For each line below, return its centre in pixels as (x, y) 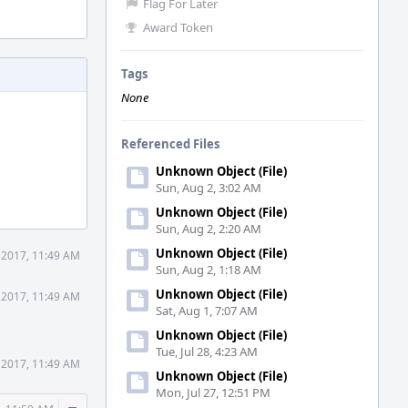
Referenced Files (170, 144)
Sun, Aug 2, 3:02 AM (209, 188)
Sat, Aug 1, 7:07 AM (207, 311)
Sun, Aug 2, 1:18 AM (209, 270)
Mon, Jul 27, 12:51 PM (213, 393)
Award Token (178, 27)
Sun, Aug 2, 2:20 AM (209, 229)
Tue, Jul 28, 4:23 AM (207, 352)
